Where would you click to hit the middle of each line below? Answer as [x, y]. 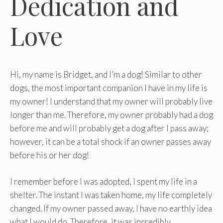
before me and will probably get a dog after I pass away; [109, 128]
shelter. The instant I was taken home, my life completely [111, 195]
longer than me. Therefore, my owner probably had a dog [111, 115]
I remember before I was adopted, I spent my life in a [104, 181]
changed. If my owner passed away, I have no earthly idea [111, 208]
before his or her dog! [50, 155]
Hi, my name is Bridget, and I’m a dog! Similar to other [106, 74]
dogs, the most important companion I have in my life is [109, 88]
